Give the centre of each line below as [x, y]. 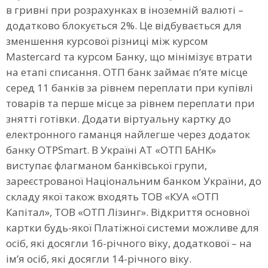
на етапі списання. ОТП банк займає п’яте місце [127, 72]
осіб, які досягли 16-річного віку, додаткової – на [129, 243]
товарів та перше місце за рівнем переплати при [130, 103]
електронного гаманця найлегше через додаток [128, 134]
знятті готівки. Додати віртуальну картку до [118, 118]
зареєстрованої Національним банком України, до [134, 181]
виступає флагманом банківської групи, [106, 165]
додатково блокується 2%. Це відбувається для [124, 25]
